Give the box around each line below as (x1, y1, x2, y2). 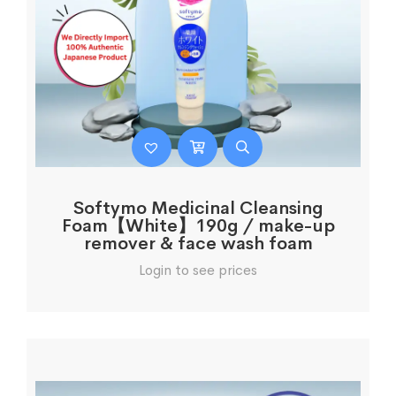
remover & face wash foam (83, 232, 313, 255)
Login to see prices (139, 261, 257, 280)
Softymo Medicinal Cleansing (72, 197, 324, 220)
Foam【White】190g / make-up (61, 215, 335, 238)
